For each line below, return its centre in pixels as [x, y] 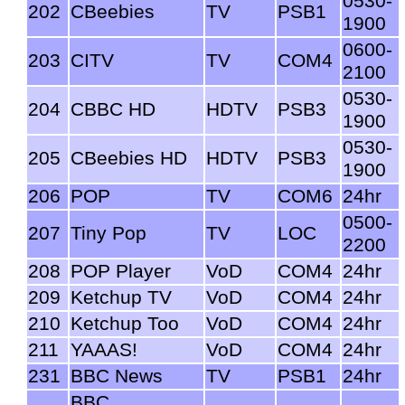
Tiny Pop [108, 233]
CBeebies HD [129, 158]
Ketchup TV [121, 297]
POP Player [121, 271]
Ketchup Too [125, 323]
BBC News [117, 376]
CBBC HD [113, 109]
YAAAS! [104, 349]
